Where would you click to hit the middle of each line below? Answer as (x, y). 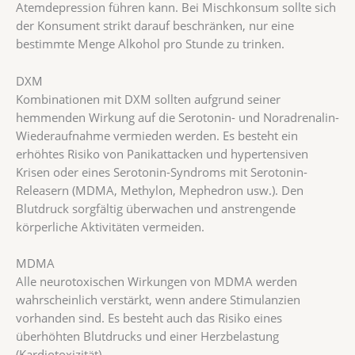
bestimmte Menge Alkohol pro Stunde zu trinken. (150, 44)
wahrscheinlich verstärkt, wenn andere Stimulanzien (158, 300)
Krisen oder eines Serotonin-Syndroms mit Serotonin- (162, 172)
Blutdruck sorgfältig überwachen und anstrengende (156, 208)
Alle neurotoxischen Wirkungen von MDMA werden (157, 281)
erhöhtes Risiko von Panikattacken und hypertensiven (162, 153)
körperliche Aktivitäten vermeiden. (110, 226)
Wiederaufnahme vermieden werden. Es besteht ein (157, 135)
